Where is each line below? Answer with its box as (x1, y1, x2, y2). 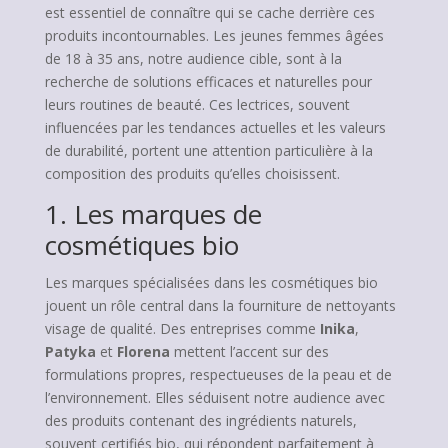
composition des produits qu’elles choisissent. (44, 164, 340, 183)
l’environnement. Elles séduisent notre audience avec (44, 388, 385, 407)
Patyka (44, 342, 96, 361)
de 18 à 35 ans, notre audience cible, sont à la (44, 49, 342, 68)
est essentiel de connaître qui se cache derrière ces (44, 3, 375, 22)
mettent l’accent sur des (169, 342, 329, 361)
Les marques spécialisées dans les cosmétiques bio (44, 273, 378, 292)
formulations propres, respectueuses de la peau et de (44, 365, 392, 384)
